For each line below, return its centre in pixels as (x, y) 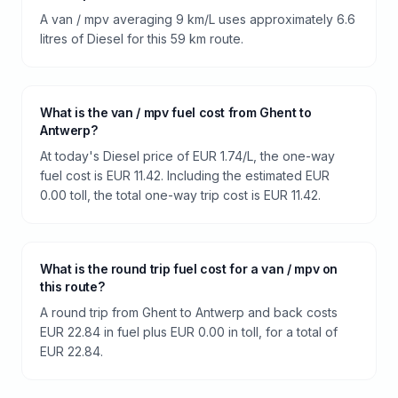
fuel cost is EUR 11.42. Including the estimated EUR (185, 175)
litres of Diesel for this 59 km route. (142, 39)
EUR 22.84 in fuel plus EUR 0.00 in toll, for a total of (189, 332)
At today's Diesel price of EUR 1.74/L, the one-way (187, 156)
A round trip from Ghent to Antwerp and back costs (189, 312)
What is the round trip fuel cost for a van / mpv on (189, 269)
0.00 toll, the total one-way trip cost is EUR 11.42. (180, 195)
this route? (72, 287)
